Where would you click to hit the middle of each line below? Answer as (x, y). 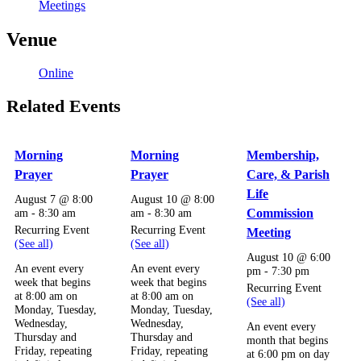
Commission (280, 213)
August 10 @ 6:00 (289, 257)
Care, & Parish (288, 174)
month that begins (288, 340)
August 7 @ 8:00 (54, 199)
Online (56, 73)
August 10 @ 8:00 (173, 199)
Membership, (283, 155)
